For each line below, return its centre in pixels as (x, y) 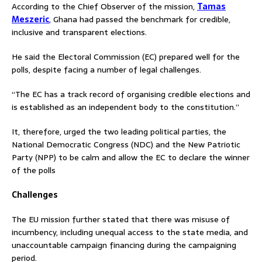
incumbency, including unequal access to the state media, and (130, 232)
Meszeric (30, 19)
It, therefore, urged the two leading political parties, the (119, 131)
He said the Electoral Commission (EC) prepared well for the (126, 56)
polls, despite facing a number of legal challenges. (106, 69)
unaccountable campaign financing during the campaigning (124, 245)
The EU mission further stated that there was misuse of (121, 219)
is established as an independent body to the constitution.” (125, 107)
